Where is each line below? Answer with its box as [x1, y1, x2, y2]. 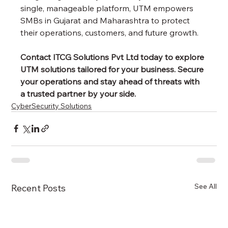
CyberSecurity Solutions [11, 101, 92, 110]
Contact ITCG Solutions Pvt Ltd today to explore [20, 51, 207, 62]
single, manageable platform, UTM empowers [20, 3, 196, 13]
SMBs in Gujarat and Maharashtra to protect [20, 15, 192, 25]
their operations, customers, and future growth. [20, 27, 199, 38]
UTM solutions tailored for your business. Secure [20, 64, 206, 74]
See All [194, 181, 217, 191]
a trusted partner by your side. [20, 88, 136, 99]
